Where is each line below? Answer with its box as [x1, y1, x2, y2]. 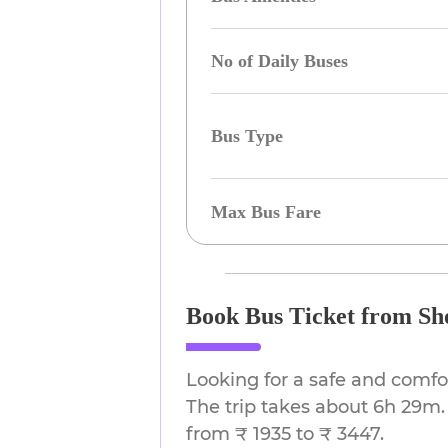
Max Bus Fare [211, 201, 322, 222]
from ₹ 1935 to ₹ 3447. [186, 423, 384, 445]
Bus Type [211, 126, 284, 146]
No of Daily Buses [211, 51, 349, 71]
